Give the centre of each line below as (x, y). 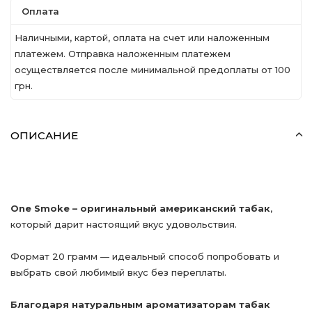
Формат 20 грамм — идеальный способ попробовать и (145, 256)
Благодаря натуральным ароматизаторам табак (140, 304)
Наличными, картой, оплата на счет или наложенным (142, 38)
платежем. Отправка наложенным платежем (123, 54)
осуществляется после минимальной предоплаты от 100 (153, 70)
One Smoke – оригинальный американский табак (140, 208)
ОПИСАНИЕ (44, 135)
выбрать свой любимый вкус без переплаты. (118, 272)
